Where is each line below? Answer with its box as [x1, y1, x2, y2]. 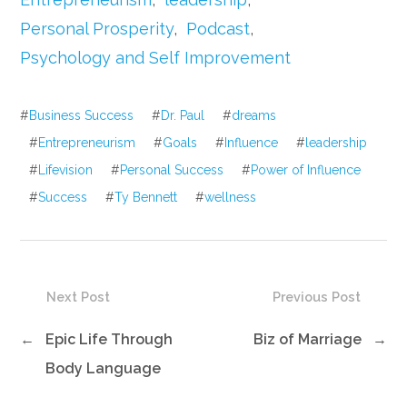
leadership [305, 135, 368, 150]
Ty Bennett [114, 190, 178, 204]
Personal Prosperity [20, 19, 174, 38]
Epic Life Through [45, 330, 174, 348]
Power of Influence [251, 163, 362, 177]
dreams [232, 108, 277, 123]
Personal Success [120, 163, 224, 177]
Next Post [46, 289, 111, 305]
